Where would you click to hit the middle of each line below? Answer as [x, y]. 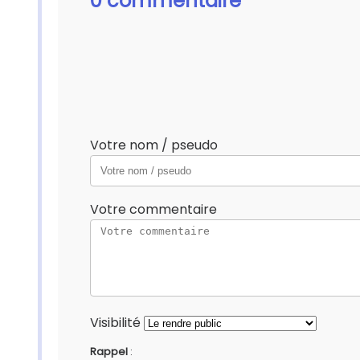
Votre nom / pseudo [154, 145]
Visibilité [115, 323]
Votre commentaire [153, 209]
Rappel [109, 352]
